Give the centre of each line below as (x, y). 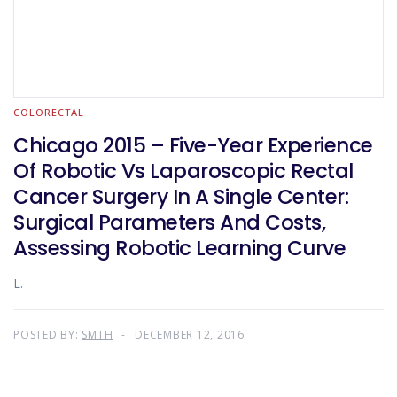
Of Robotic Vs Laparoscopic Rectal (183, 171)
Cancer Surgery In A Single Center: (181, 197)
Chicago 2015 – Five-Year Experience (193, 145)
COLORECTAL (49, 112)
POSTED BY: (48, 335)
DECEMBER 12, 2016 (190, 335)
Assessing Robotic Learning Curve (179, 248)
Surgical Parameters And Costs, (169, 222)
